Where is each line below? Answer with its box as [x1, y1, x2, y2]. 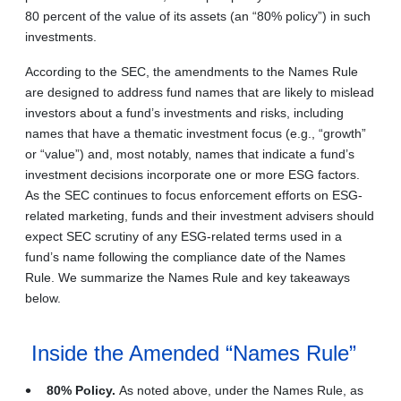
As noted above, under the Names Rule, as [119, 382, 363, 397]
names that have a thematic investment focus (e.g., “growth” [25, 125, 366, 141]
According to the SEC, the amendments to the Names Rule [25, 64, 358, 79]
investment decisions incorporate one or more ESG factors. [25, 166, 360, 182]
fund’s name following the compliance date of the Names [25, 249, 346, 264]
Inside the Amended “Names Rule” [25, 340, 356, 365]
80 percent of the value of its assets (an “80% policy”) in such [25, 8, 371, 23]
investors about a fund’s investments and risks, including [25, 105, 344, 120]
